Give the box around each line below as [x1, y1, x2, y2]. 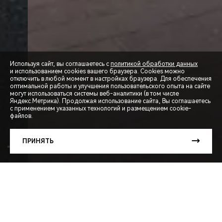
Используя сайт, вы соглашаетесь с [10, 60, 111, 67]
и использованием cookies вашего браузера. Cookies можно [10, 68, 185, 75]
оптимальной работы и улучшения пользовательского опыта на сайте [10, 83, 210, 90]
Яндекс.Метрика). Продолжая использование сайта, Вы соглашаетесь [10, 98, 211, 105]
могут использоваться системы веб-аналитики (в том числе [10, 90, 179, 97]
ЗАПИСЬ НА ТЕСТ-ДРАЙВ [22, 120, 108, 127]
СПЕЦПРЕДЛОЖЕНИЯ [22, 96, 96, 104]
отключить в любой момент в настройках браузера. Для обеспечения [10, 75, 212, 82]
